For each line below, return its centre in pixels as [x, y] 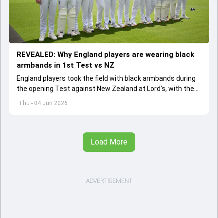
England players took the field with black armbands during [106, 79]
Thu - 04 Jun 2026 [43, 103]
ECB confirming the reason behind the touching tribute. [102, 99]
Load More [109, 142]
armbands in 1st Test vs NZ [65, 65]
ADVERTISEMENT [109, 181]
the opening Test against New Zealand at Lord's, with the [105, 89]
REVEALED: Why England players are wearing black [105, 55]
